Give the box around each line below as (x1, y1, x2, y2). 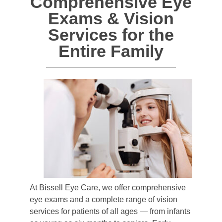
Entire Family (58, 42, 164, 61)
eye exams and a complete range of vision (30, 195, 177, 204)
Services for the (48, 26, 174, 45)
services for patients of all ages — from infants (30, 207, 190, 216)
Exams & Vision (48, 9, 174, 28)
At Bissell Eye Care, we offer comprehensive (30, 183, 186, 192)
